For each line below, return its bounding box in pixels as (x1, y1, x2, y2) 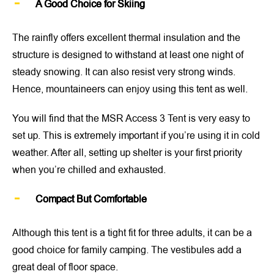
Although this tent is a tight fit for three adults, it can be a (12, 226, 252, 240)
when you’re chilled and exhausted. (12, 163, 166, 177)
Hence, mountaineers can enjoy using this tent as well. (12, 83, 248, 97)
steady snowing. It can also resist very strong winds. (12, 65, 235, 80)
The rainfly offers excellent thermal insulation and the (12, 31, 240, 45)
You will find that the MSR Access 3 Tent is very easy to (12, 112, 250, 126)
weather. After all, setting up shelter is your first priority (12, 146, 242, 160)
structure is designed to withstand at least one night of (12, 48, 243, 62)
